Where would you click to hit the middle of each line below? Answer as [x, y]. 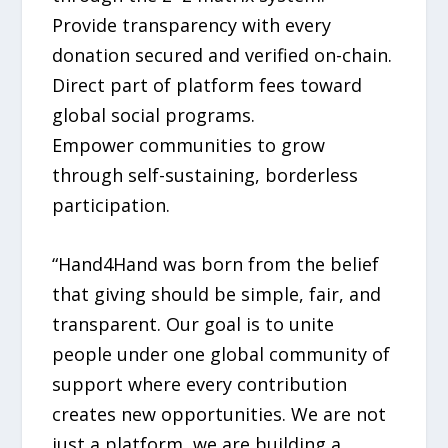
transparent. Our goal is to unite [193, 323]
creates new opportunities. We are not [219, 413]
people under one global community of [221, 353]
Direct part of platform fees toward [207, 85]
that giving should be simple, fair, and [217, 293]
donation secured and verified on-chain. [222, 55]
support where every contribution [200, 383]
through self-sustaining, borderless [205, 175]
